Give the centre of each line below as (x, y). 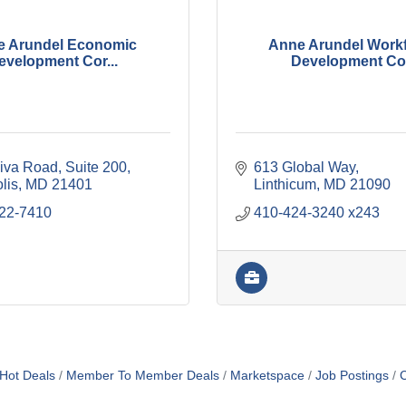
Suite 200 (96, 168)
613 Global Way (304, 168)
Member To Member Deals (142, 376)
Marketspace (267, 376)
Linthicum (285, 185)
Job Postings (352, 376)
